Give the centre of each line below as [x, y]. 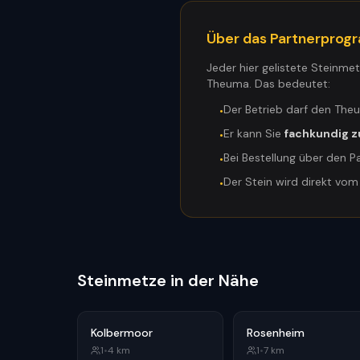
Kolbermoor [122, 333]
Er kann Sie [254, 133]
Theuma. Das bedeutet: [268, 84]
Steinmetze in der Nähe [168, 280]
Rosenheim [276, 333]
